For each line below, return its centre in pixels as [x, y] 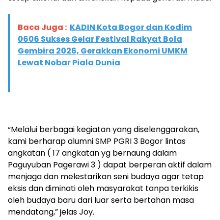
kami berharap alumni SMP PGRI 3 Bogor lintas [97, 141]
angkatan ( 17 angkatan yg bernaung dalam [92, 153]
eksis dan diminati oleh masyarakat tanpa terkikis [103, 189]
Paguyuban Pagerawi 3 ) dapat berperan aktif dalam [110, 165]
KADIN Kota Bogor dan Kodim [131, 27]
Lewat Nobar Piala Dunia [69, 63]
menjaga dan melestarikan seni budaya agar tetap [106, 177]
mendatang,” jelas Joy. [51, 212]
